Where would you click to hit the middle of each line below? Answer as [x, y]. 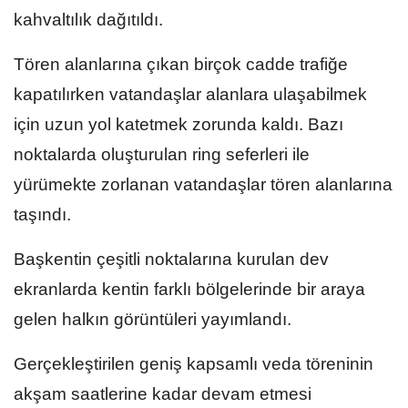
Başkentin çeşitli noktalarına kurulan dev [171, 259]
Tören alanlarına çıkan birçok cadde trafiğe [181, 64]
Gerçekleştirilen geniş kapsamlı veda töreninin [194, 363]
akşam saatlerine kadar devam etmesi [163, 393]
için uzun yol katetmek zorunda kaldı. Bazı [178, 124]
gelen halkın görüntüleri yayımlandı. [153, 319]
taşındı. [42, 214]
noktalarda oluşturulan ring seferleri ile [162, 154]
